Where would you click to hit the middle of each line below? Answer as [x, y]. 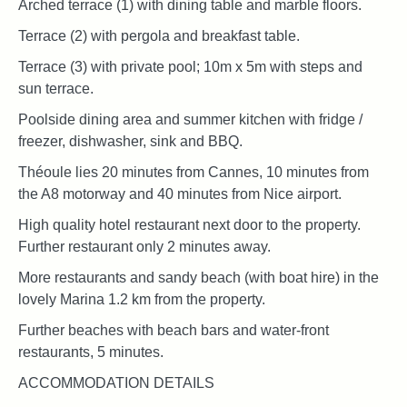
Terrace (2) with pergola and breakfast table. [159, 35]
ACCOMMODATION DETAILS [116, 382]
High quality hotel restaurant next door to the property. [189, 224]
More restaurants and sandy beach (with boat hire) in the [199, 277]
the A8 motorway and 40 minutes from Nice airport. [180, 194]
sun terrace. [56, 88]
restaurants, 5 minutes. [91, 352]
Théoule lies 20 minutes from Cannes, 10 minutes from [194, 172]
